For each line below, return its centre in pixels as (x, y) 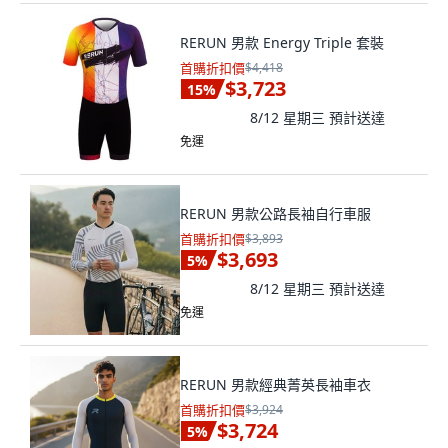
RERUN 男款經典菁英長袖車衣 (275, 384)
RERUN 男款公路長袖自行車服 (275, 213)
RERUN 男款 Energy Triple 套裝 (282, 42)
